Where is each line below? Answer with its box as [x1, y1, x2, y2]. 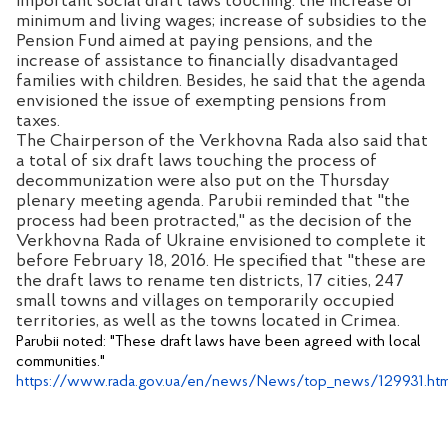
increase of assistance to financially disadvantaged [16, 51, 398, 71]
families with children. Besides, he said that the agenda [16, 71, 426, 91]
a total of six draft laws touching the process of [16, 151, 377, 171]
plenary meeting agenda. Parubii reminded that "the [16, 191, 410, 211]
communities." [16, 353, 105, 370]
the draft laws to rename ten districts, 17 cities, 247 [16, 271, 404, 291]
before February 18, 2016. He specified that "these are [16, 251, 426, 271]
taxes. [16, 111, 60, 131]
